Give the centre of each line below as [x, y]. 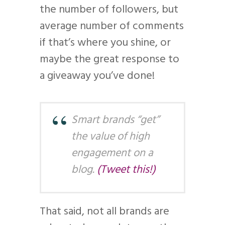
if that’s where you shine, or [105, 43]
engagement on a [112, 153]
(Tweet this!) [126, 170]
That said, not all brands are [104, 211]
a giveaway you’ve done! [97, 76]
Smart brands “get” [115, 120]
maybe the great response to [109, 59]
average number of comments [112, 26]
